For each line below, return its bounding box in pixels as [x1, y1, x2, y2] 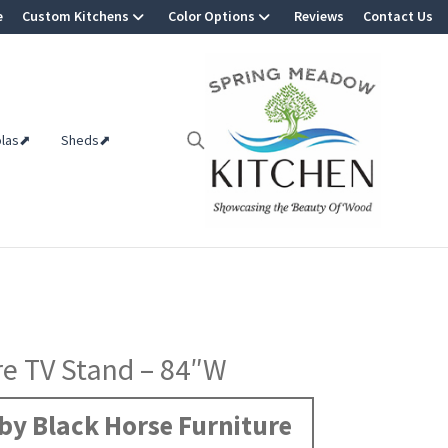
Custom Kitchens [22, 7, 129, 25]
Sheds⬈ [61, 131, 112, 150]
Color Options [168, 7, 255, 25]
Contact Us [363, 7, 433, 25]
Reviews [294, 7, 344, 25]
